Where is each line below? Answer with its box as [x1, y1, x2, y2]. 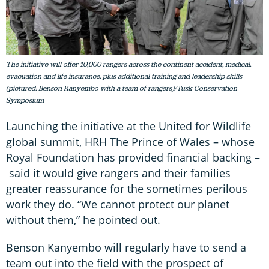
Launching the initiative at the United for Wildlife [6, 118, 251, 133]
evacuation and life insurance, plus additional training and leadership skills [6, 71, 242, 81]
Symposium [6, 95, 44, 105]
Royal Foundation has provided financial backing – [6, 150, 260, 165]
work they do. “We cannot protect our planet [6, 196, 229, 211]
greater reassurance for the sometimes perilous [6, 181, 247, 196]
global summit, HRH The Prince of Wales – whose [6, 134, 255, 149]
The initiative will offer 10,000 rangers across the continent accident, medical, [6, 59, 251, 69]
